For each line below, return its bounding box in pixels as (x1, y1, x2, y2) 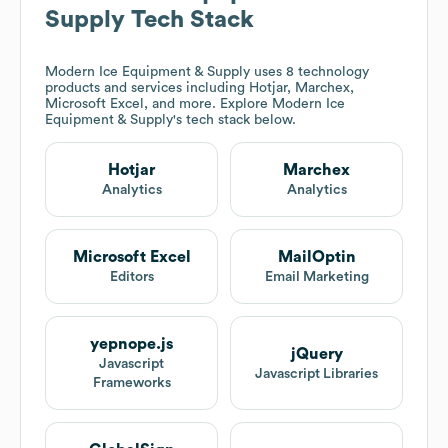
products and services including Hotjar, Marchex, (45, 81, 354, 96)
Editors (109, 270, 154, 285)
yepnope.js (90, 336, 173, 353)
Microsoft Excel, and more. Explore (45, 97, 272, 112)
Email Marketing (264, 270, 369, 285)
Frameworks (92, 376, 171, 391)
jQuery (290, 345, 343, 362)
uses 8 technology (250, 65, 369, 80)
